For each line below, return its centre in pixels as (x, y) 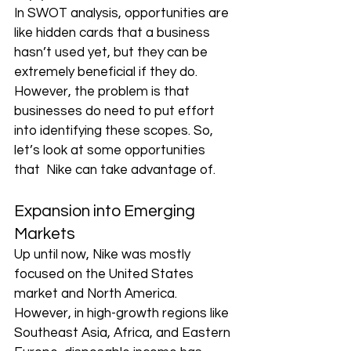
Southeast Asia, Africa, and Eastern (124, 333)
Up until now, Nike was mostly (104, 255)
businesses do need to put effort (116, 112)
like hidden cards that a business (114, 33)
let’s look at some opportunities (111, 151)
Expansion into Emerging (106, 212)
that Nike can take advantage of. (115, 170)
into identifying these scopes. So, (115, 131)
